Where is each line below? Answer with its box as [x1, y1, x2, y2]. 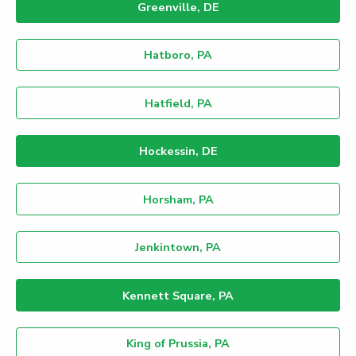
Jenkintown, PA [135, 239, 221, 256]
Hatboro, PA [144, 47, 212, 64]
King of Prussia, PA [126, 335, 230, 352]
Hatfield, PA [144, 95, 212, 111]
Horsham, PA [142, 191, 214, 207]
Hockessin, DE [138, 143, 218, 160]
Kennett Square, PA [122, 287, 234, 304]
